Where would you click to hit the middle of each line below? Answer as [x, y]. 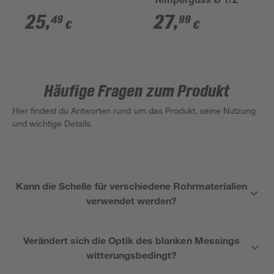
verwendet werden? [132, 200]
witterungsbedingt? [131, 255]
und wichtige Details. [53, 123]
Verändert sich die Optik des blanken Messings [131, 240]
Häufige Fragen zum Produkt [137, 92]
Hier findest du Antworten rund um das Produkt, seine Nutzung [134, 110]
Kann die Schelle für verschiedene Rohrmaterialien [132, 186]
